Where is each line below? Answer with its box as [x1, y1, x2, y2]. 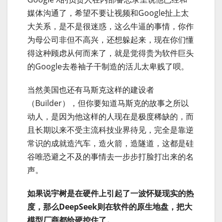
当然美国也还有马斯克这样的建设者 [27, 84, 154, 96]
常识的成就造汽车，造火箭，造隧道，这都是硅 [27, 138, 194, 149]
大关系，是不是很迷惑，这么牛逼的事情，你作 [27, 21, 194, 32]
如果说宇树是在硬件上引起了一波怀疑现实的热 [27, 188, 194, 199]
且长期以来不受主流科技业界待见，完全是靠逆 [27, 124, 194, 136]
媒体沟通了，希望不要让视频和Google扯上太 [27, 7, 189, 19]
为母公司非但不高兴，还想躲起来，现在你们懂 [27, 34, 194, 46]
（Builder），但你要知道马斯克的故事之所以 [27, 98, 189, 109]
